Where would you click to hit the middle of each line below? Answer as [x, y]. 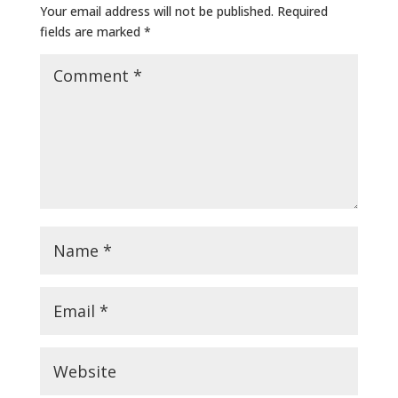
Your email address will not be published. [156, 11]
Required [302, 11]
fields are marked [92, 32]
